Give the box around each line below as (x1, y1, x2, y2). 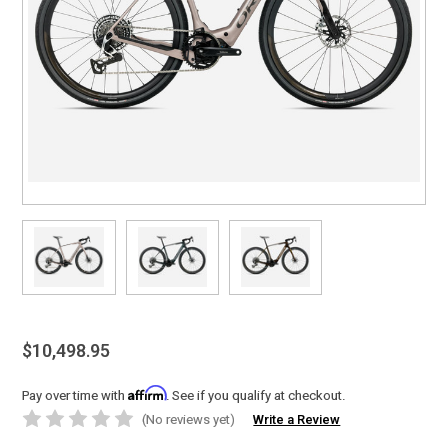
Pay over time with (22, 387, 129, 403)
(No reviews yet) (142, 411, 236, 427)
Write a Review (253, 412, 341, 428)
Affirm (128, 384, 167, 401)
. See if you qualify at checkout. (166, 387, 346, 403)
